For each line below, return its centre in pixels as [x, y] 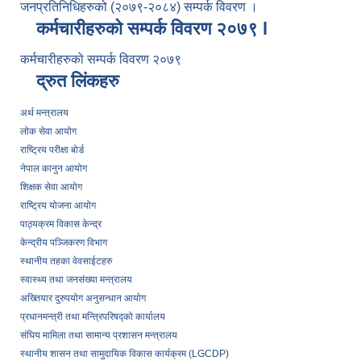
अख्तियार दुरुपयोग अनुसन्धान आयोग [83, 299]
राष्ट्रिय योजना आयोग [58, 206]
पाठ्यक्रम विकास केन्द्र [61, 224]
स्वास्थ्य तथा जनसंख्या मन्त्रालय [76, 280]
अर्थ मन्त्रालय [44, 113]
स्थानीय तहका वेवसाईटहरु [66, 261]
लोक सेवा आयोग [48, 132]
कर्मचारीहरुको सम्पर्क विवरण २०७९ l [152, 29]
